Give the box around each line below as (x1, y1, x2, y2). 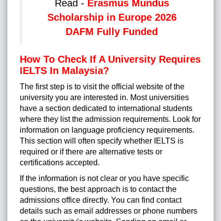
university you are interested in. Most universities (20, 93, 189, 102)
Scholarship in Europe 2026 (47, 12, 177, 23)
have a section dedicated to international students (20, 104, 192, 113)
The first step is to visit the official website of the (20, 82, 184, 91)
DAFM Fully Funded (66, 26, 158, 37)
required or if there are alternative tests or (20, 147, 162, 156)
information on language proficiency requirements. (20, 126, 194, 135)
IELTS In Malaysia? (20, 65, 109, 76)
